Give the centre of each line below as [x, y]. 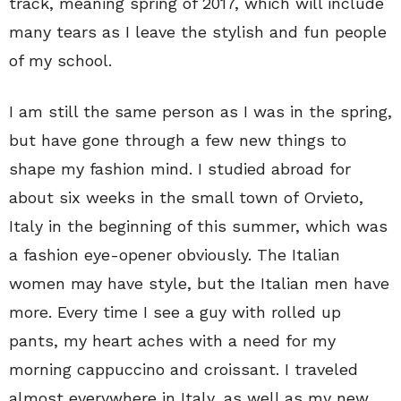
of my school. [60, 60]
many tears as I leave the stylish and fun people [198, 31]
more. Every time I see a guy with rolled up [175, 311]
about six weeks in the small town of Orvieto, [186, 197]
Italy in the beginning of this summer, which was [198, 226]
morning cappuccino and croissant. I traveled [183, 369]
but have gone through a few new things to [178, 140]
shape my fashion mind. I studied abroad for [180, 168]
